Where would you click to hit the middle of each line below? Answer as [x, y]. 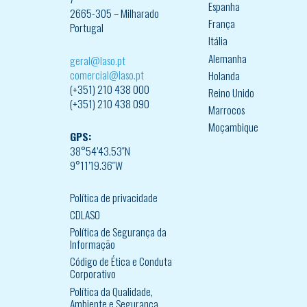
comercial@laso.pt [107, 74]
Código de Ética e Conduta [121, 261]
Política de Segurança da [118, 232]
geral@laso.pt [98, 60]
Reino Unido [231, 93]
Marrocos [226, 110]
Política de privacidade [114, 197]
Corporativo [93, 274]
